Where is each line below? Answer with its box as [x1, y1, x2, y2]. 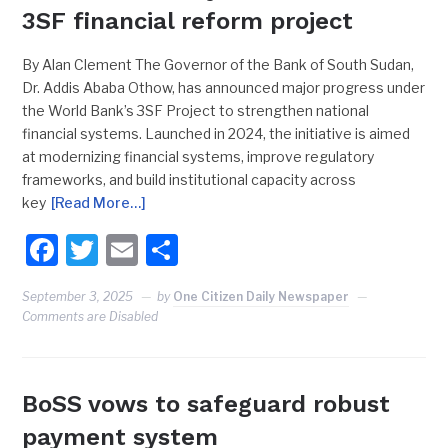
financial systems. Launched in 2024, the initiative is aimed [22, 124, 411, 142]
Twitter [98, 229, 205, 269]
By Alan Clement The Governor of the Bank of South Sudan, [22, 55, 415, 73]
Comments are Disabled [22, 308, 159, 324]
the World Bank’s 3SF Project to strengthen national [22, 101, 370, 119]
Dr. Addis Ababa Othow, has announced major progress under [22, 78, 426, 96]
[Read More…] [51, 193, 147, 211]
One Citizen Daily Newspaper [173, 288, 350, 304]
